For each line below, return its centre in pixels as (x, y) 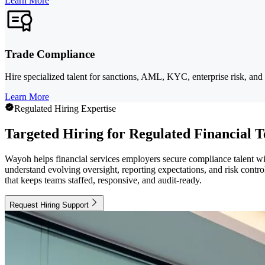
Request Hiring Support (49, 205)
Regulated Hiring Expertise (65, 109)
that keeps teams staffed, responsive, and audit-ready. (103, 180)
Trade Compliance (50, 54)
